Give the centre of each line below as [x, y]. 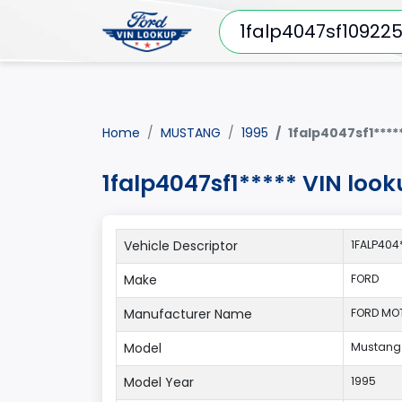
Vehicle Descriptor [181, 246]
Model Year [159, 382]
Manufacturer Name [188, 314]
